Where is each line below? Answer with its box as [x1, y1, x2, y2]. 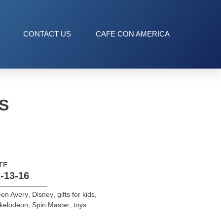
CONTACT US [23, 30, 71, 38]
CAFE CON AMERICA [96, 30, 170, 38]
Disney [32, 190, 53, 198]
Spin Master [32, 200, 70, 209]
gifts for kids [57, 190, 95, 198]
